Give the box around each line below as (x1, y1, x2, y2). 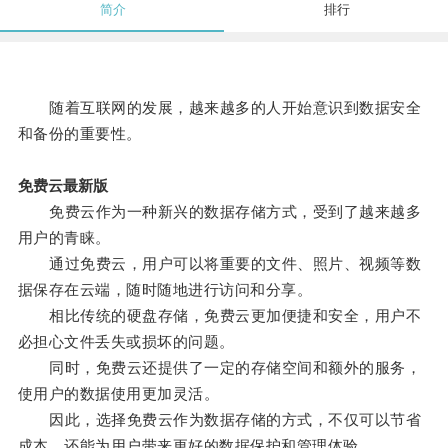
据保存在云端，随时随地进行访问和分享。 (17, 281, 313, 299)
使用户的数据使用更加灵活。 (17, 385, 220, 403)
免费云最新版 (17, 177, 108, 195)
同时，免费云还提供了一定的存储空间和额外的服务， (17, 359, 422, 377)
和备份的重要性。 (17, 125, 142, 143)
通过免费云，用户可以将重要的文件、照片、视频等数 (17, 255, 422, 273)
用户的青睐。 (17, 229, 111, 247)
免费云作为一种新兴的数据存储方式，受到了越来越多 (17, 203, 422, 221)
